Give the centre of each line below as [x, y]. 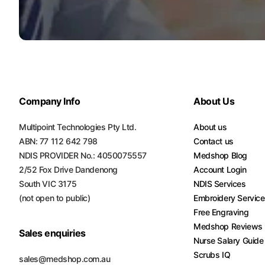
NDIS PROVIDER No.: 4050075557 [83, 155]
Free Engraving [221, 212]
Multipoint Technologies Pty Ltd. [78, 127]
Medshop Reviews [228, 226]
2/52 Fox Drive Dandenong [68, 169]
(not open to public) [55, 198]
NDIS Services [220, 184]
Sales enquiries [52, 233]
